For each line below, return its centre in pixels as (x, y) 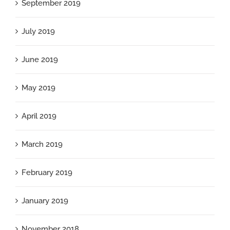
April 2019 (39, 116)
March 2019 (42, 144)
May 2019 (39, 88)
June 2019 (40, 59)
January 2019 (45, 200)
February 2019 (47, 172)
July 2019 (38, 31)
